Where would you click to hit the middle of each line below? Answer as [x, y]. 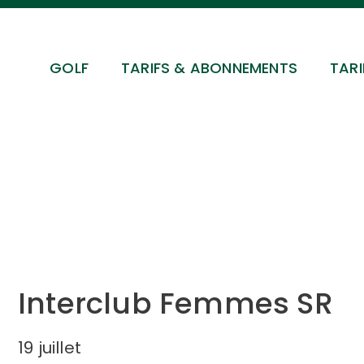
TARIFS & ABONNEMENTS [210, 68]
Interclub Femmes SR [175, 303]
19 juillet [50, 348]
